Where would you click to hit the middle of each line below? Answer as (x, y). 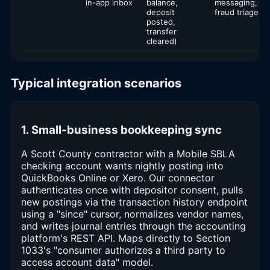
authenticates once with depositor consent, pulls (132, 190)
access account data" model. (87, 262)
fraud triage (237, 12)
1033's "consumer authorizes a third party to (123, 250)
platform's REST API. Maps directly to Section (126, 238)
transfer (162, 31)
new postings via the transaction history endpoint (134, 202)
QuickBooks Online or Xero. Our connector (118, 178)
